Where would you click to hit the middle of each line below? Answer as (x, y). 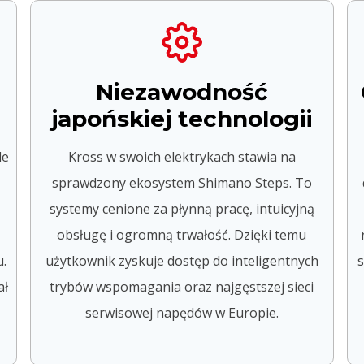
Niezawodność (182, 91)
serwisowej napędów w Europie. (182, 312)
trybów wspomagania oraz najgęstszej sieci (182, 286)
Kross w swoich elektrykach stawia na (182, 156)
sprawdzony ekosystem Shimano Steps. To (182, 182)
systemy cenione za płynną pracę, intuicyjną (182, 208)
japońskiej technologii (182, 118)
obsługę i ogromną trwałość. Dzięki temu (182, 234)
